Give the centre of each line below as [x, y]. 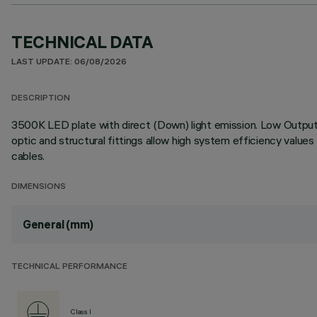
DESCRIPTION [41, 99]
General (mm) [58, 224]
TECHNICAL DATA [82, 42]
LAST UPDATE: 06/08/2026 [69, 63]
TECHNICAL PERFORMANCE [69, 267]
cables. [28, 156]
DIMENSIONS [39, 187]
